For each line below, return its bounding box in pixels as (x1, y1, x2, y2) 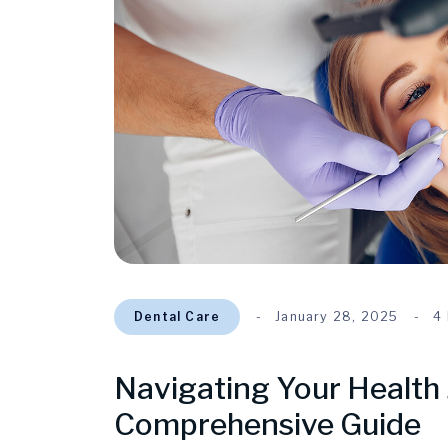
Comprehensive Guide (114, 405, 421, 442)
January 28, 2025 (275, 308, 399, 324)
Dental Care (134, 308, 221, 324)
